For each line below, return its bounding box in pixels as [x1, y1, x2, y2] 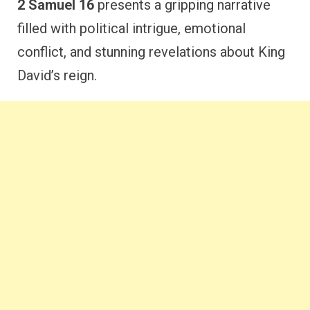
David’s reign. [17, 67, 97, 84]
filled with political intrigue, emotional [17, 20, 246, 37]
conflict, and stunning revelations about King [17, 44, 285, 60]
